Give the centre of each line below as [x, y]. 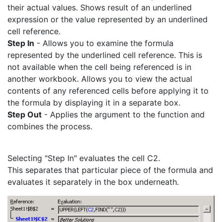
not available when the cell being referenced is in [99, 67]
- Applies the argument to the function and [123, 114]
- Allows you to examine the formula [104, 43]
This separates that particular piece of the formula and [110, 170]
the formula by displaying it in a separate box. [94, 102]
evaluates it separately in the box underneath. [93, 182]
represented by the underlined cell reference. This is [105, 55]
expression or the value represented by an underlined [108, 19]
